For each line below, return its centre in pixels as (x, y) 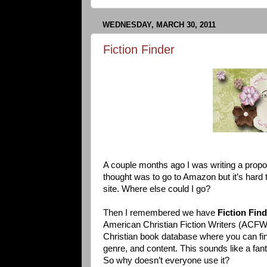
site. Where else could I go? (157, 189)
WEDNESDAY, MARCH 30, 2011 (159, 25)
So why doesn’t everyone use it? (166, 261)
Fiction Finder (139, 49)
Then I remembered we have (160, 213)
